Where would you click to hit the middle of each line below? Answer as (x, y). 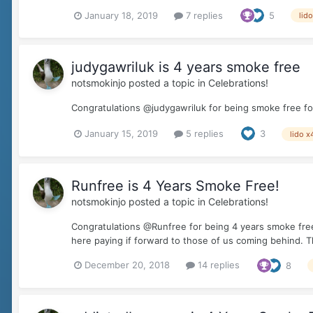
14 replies (217, 265)
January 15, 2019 (121, 133)
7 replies (203, 15)
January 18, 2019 (121, 15)
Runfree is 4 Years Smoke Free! (175, 185)
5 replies (203, 133)
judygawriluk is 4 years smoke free (186, 67)
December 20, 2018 (127, 265)
